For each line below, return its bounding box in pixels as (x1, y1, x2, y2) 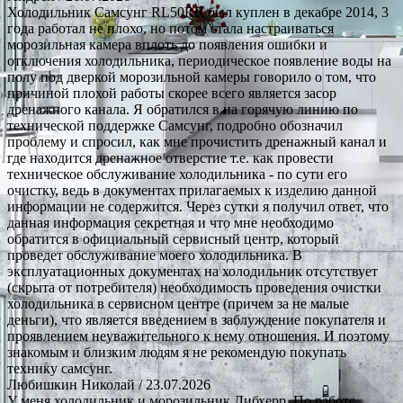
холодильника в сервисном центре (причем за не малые (7, 295, 349, 311)
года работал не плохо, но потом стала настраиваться (7, 20, 334, 36)
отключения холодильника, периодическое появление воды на (7, 52, 391, 68)
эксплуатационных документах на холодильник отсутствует (7, 263, 378, 279)
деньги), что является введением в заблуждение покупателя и (7, 311, 386, 327)
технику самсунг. (7, 360, 112, 376)
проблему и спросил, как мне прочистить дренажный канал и (7, 133, 387, 149)
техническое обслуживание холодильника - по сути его (7, 166, 347, 182)
